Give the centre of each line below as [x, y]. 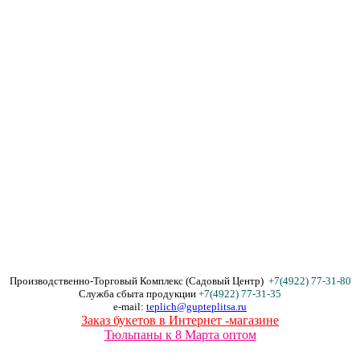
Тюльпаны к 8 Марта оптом [180, 335]
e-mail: [130, 307]
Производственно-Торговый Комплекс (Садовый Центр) [137, 281]
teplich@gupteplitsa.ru [196, 307]
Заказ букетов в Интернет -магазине [180, 320]
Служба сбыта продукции [139, 294]
